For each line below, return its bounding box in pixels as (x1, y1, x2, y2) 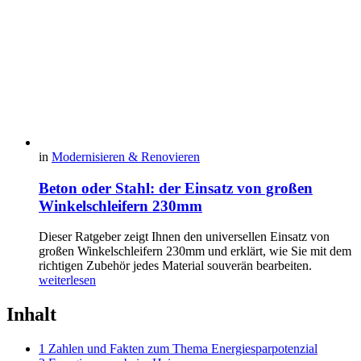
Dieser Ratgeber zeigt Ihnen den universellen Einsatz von (39, 230, 330, 244)
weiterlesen (39, 273, 96, 288)
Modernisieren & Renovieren (52, 149, 200, 164)
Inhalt (6, 304, 56, 326)
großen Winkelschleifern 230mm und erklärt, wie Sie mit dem (39, 244, 351, 259)
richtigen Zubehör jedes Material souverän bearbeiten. (39, 259, 312, 273)
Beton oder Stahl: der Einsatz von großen (39, 179, 313, 197)
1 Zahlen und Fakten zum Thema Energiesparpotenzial (39, 342, 317, 356)
